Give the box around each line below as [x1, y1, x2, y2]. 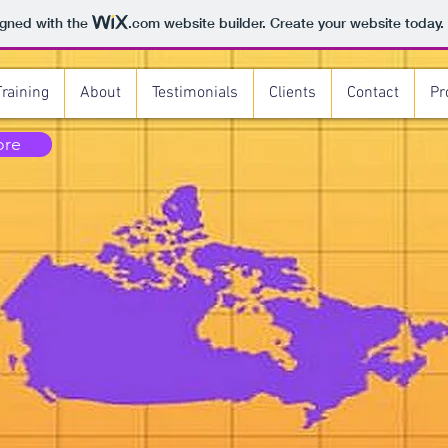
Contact [346, 83, 399, 103]
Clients [268, 83, 316, 103]
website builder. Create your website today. [159, 14, 444, 33]
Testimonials [151, 83, 238, 103]
